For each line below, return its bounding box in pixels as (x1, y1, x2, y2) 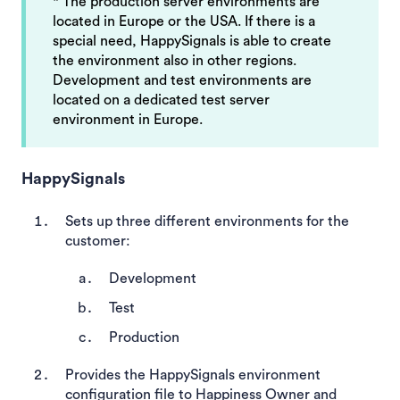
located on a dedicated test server (53, 93, 270, 108)
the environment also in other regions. (53, 54, 296, 69)
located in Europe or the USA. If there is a (53, 14, 315, 29)
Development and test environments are (53, 73, 312, 88)
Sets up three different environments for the (65, 213, 349, 229)
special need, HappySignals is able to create (53, 34, 331, 49)
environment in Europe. (53, 112, 206, 128)
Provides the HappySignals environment (65, 368, 321, 383)
